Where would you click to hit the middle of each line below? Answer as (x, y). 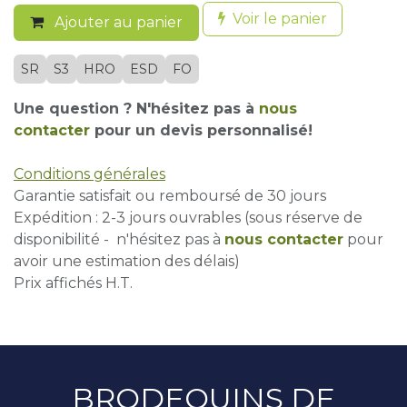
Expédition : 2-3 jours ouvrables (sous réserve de (188, 218)
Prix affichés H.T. (73, 283)
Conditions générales (89, 174)
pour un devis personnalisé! (203, 131)
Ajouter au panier (117, 23)
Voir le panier (280, 19)
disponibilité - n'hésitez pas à (119, 240)
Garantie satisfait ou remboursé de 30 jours (170, 196)
